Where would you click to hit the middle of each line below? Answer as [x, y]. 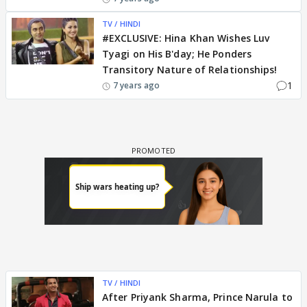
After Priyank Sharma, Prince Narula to [197, 297]
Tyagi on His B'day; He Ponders [177, 54]
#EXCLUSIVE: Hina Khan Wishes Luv [186, 38]
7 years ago [137, 85]
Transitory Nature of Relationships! [190, 70]
